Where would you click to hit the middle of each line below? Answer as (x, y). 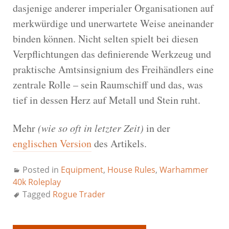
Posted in (42, 169)
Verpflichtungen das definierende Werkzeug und (112, 54)
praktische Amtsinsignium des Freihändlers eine (113, 69)
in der (157, 128)
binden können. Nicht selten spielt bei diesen (106, 38)
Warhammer (184, 169)
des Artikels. (119, 143)
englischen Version (52, 143)
